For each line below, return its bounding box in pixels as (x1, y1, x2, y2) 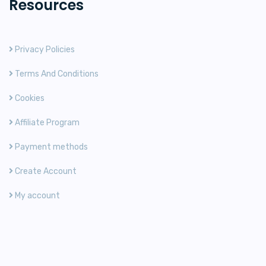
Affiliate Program (13, 117, 80, 128)
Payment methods (13, 141, 88, 152)
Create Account (13, 166, 77, 176)
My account (13, 190, 60, 201)
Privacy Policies (13, 44, 75, 55)
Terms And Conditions (13, 68, 99, 79)
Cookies (13, 93, 45, 103)
